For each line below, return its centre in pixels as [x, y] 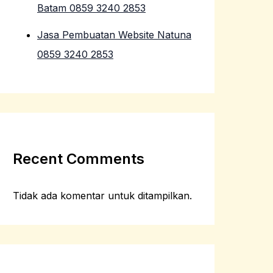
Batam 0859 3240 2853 [91, 8]
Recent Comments [79, 158]
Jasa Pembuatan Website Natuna [114, 34]
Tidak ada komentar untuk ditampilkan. [102, 195]
